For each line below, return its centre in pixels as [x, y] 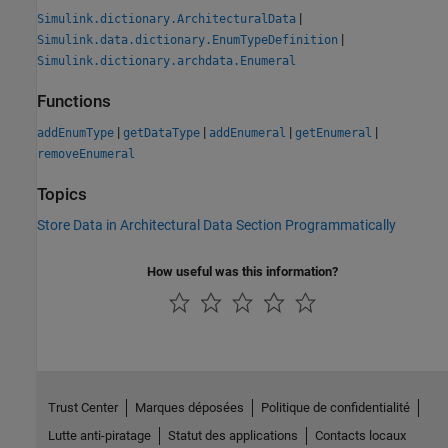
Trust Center [82, 408]
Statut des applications [232, 436]
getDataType [161, 133]
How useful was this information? [242, 272]
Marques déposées [189, 408]
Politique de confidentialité [335, 408]
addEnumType [75, 133]
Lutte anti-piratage [99, 436]
